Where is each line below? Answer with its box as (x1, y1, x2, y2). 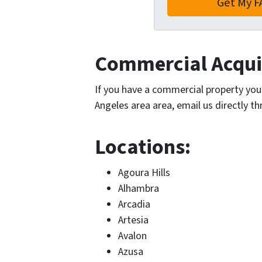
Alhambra (118, 181, 159, 196)
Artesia (118, 212, 149, 227)
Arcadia (118, 196, 150, 212)
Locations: (95, 132, 191, 162)
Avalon (118, 228, 147, 243)
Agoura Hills (118, 165, 170, 180)
